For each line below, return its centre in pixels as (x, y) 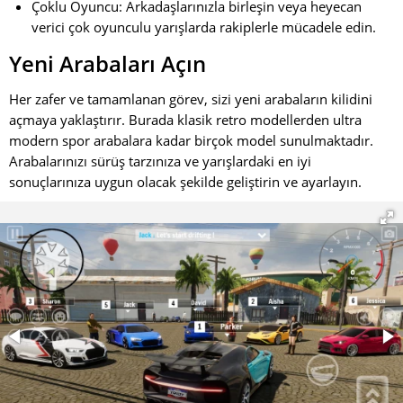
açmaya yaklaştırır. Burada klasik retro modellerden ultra (185, 120)
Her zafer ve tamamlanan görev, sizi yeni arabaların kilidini (191, 99)
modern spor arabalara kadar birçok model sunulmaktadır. (191, 140)
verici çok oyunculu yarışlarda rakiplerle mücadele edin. (204, 27)
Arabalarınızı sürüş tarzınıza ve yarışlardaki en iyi (160, 161)
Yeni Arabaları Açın (107, 63)
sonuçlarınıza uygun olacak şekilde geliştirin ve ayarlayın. (185, 182)
